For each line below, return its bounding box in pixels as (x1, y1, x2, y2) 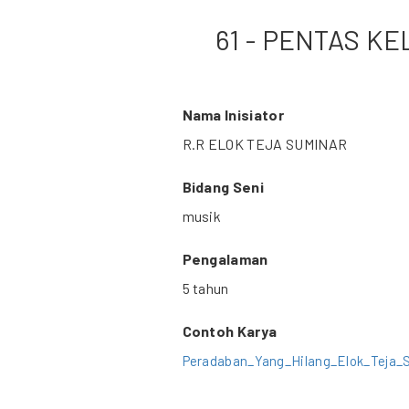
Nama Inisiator (182, 106, 284, 123)
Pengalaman (182, 250, 268, 267)
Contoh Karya (182, 322, 278, 340)
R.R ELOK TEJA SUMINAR (182, 135, 348, 152)
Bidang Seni (182, 178, 265, 195)
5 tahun (182, 279, 229, 297)
